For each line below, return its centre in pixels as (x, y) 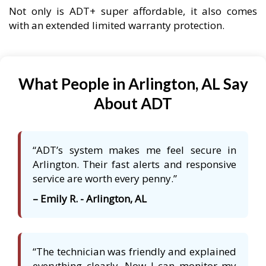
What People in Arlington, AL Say (133, 84)
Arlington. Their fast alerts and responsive (134, 164)
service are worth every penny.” (105, 179)
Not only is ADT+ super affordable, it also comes (133, 11)
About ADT (133, 104)
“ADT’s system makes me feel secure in (134, 150)
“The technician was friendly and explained (134, 252)
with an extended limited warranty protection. (117, 26)
